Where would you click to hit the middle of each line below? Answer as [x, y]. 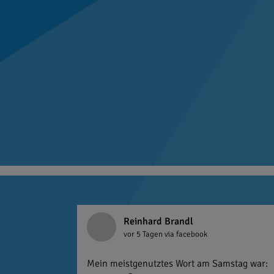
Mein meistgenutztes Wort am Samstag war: [177, 264]
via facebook [186, 234]
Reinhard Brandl [158, 221]
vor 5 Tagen [144, 234]
